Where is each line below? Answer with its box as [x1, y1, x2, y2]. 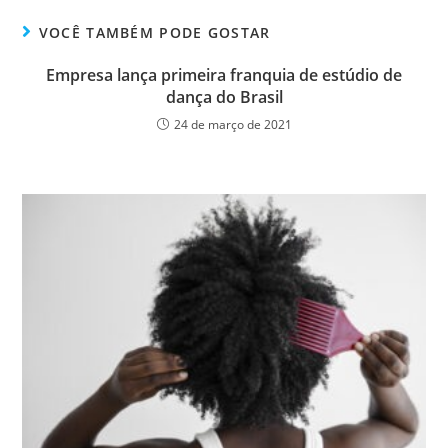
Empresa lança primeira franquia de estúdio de [46, 63, 402, 86]
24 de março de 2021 [173, 115, 292, 133]
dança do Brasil [165, 85, 283, 108]
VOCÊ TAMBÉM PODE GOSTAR [38, 22, 271, 42]
